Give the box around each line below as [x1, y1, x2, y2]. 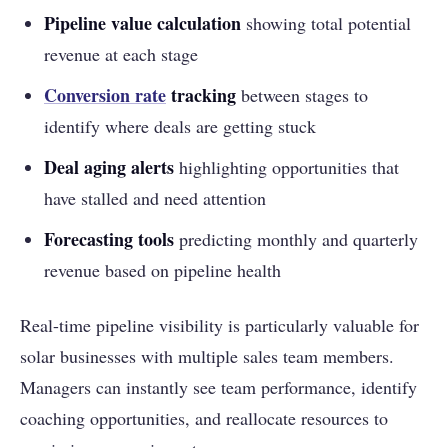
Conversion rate [44, 82, 166, 109]
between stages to [236, 83, 368, 108]
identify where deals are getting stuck [44, 114, 316, 139]
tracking [166, 82, 236, 109]
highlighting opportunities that [174, 155, 399, 180]
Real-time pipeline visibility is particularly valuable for [20, 313, 419, 338]
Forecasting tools [44, 226, 174, 253]
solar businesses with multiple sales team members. [20, 344, 394, 369]
